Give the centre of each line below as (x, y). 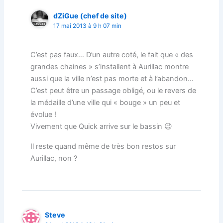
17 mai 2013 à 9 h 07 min (88, 26)
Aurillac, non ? (54, 158)
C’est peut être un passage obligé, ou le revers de (113, 90)
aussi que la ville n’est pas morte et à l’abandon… (112, 78)
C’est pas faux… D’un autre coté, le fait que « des (112, 55)
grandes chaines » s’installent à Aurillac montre (110, 66)
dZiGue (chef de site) (90, 15)
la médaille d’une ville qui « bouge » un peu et (106, 102)
